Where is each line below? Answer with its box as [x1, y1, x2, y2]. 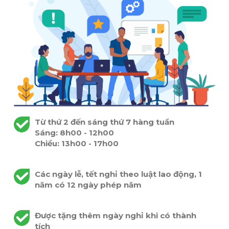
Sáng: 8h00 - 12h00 [35, 128, 114, 138]
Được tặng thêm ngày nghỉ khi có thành [35, 211, 196, 221]
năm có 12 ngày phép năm [35, 180, 142, 190]
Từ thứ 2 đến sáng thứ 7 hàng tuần [35, 117, 174, 127]
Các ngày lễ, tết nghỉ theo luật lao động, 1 [35, 169, 202, 179]
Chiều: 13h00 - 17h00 [35, 139, 119, 149]
